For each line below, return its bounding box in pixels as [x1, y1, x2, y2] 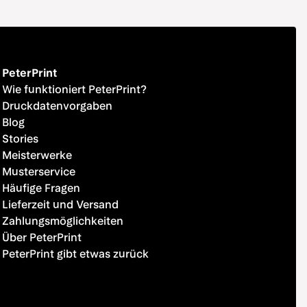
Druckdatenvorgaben [1, 99, 112, 112]
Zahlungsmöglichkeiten [1, 214, 123, 228]
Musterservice [1, 165, 75, 178]
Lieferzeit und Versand [1, 198, 119, 211]
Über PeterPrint [1, 231, 82, 244]
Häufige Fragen [1, 182, 80, 195]
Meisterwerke [1, 149, 72, 162]
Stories [1, 132, 38, 145]
